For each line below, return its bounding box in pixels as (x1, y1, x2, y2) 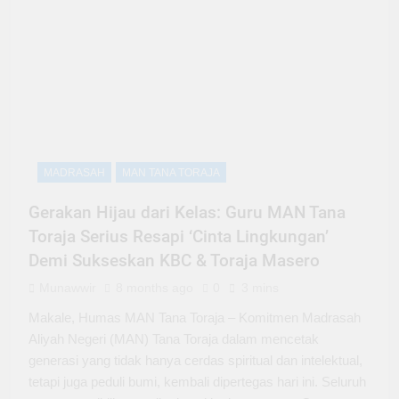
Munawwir (39, 281, 96, 296)
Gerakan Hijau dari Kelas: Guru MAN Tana (28, 202, 346, 224)
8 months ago (116, 281, 193, 296)
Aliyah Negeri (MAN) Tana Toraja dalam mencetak (28, 331, 319, 347)
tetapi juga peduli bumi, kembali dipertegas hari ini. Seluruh (28, 374, 366, 390)
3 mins (241, 281, 279, 296)
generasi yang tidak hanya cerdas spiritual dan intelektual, (28, 353, 362, 369)
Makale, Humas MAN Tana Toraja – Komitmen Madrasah (28, 310, 361, 326)
